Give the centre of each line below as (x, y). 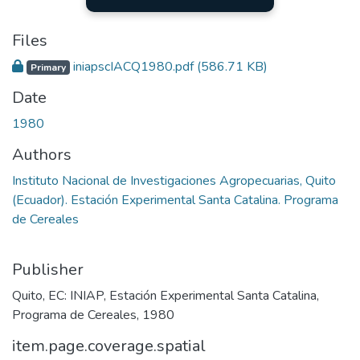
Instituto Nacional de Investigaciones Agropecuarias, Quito (174, 180)
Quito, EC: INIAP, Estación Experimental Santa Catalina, (166, 295)
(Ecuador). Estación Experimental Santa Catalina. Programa (175, 200)
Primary (48, 67)
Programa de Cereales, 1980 (93, 315)
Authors (42, 154)
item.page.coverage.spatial (109, 346)
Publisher (48, 269)
